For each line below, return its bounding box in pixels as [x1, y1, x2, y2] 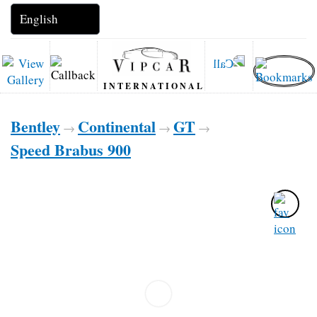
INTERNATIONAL [103, 80, 205, 92]
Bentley [11, 115, 60, 138]
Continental [78, 115, 156, 138]
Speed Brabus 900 [11, 138, 131, 161]
